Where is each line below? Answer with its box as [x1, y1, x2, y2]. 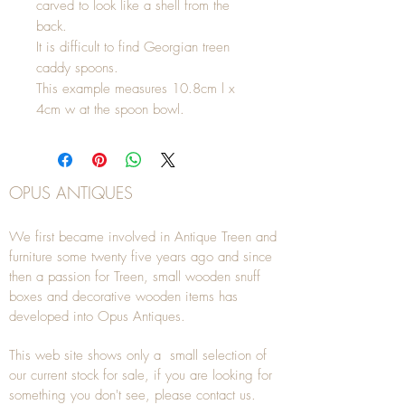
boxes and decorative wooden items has [9, 287, 238, 306]
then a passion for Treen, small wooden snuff [9, 268, 260, 286]
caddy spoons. [36, 59, 118, 77]
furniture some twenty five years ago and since [9, 248, 272, 266]
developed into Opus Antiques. [9, 307, 185, 325]
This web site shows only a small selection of [9, 346, 267, 364]
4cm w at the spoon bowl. [36, 100, 184, 118]
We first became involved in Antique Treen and [9, 228, 277, 246]
